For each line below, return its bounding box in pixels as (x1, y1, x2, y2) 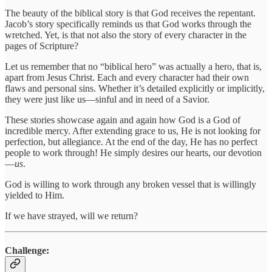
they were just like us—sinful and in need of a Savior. (5, 93, 209, 104)
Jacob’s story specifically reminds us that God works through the (5, 18, 251, 29)
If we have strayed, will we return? (5, 210, 138, 221)
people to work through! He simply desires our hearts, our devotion (5, 147, 262, 158)
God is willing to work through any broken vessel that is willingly (5, 178, 256, 189)
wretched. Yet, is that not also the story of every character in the (5, 29, 246, 40)
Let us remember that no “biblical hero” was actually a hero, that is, (5, 61, 262, 72)
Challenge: (5, 245, 49, 256)
